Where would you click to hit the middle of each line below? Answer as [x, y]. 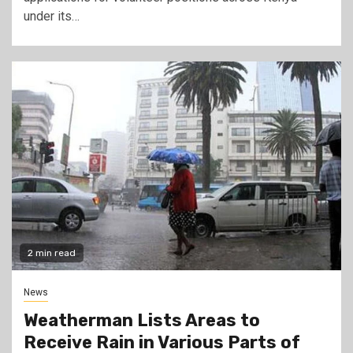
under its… [52, 16]
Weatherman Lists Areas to [142, 320]
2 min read [52, 253]
